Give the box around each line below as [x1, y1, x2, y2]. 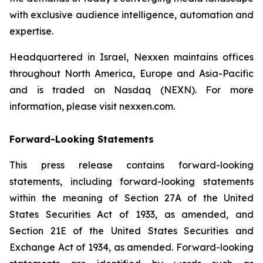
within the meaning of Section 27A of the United [9, 191, 254, 204]
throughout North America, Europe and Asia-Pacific [9, 67, 254, 79]
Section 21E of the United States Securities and [9, 224, 254, 237]
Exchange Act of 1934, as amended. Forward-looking [9, 241, 254, 253]
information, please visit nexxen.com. [9, 100, 175, 112]
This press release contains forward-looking [9, 159, 254, 171]
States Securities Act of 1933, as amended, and [9, 208, 254, 220]
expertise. [9, 25, 53, 37]
